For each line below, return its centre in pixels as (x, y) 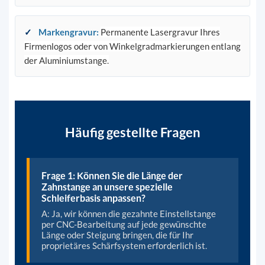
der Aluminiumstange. (66, 60)
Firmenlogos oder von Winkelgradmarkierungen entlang (132, 46)
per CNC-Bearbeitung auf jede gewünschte (124, 224)
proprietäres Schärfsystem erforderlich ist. (124, 245)
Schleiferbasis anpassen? (93, 198)
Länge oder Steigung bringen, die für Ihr (117, 235)
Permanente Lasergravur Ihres (160, 32)
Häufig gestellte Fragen (132, 132)
